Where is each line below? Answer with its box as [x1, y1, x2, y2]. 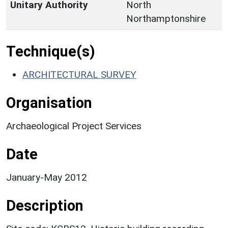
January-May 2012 [6, 171, 87, 183]
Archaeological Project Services [6, 120, 141, 132]
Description [6, 196, 83, 214]
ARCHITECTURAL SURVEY [22, 68, 136, 80]
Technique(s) [6, 42, 95, 60]
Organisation [6, 94, 92, 111]
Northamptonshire [126, 12, 206, 24]
